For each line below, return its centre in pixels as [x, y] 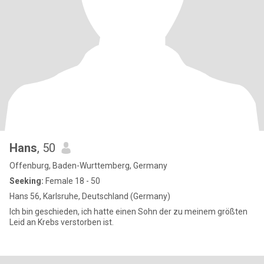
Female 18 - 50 [72, 181]
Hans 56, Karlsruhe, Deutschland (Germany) [90, 196]
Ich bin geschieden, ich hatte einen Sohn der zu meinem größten [128, 212]
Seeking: [27, 181]
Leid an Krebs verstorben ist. [62, 222]
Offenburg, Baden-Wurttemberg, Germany [88, 166]
